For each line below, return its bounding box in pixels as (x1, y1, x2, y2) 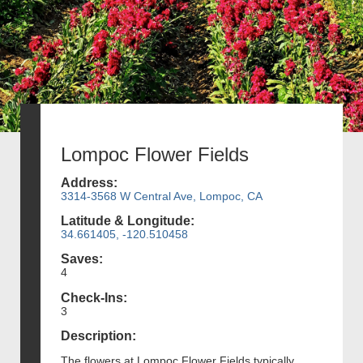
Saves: (61, 252, 103, 267)
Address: (61, 175, 117, 190)
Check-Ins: (61, 290, 127, 305)
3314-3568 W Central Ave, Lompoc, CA (61, 189, 263, 203)
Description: (61, 328, 136, 343)
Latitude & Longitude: (61, 214, 194, 228)
